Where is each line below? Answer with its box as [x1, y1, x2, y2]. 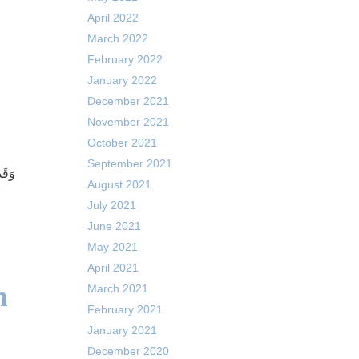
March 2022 [87, 32, 148, 45]
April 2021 [87, 261, 139, 274]
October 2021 [87, 136, 157, 149]
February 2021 [87, 303, 163, 316]
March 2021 [87, 282, 148, 295]
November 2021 [87, 115, 169, 128]
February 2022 [87, 53, 163, 66]
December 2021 [87, 95, 169, 107]
